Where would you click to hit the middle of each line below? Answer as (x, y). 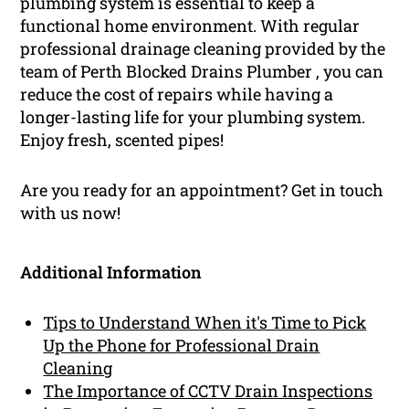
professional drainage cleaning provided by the (203, 49)
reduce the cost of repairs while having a (177, 94)
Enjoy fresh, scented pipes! (122, 140)
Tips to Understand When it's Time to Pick (205, 323)
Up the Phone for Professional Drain (182, 346)
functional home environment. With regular (190, 26)
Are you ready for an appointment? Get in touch (202, 190)
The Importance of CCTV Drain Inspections (208, 391)
